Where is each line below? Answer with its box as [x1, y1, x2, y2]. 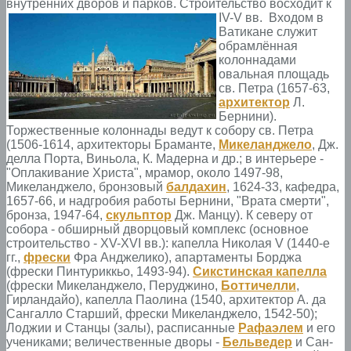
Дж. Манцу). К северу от [172, 208, 313, 222]
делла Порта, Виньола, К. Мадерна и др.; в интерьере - [6, 151, 324, 165]
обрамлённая [219, 38, 298, 52]
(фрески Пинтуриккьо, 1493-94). [6, 264, 193, 278]
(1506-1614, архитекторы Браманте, [6, 137, 219, 151]
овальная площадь [219, 67, 329, 81]
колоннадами [219, 52, 296, 67]
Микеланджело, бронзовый [6, 179, 166, 194]
